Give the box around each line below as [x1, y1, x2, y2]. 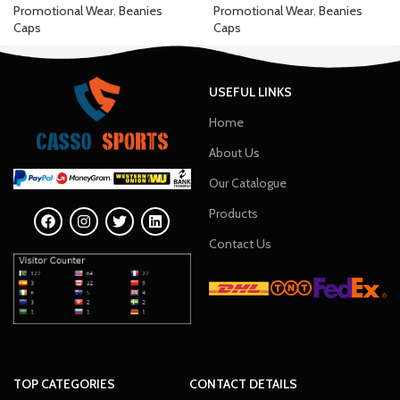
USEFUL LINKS [208, 84, 292, 100]
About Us [208, 145, 260, 161]
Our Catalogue [208, 175, 287, 191]
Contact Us [208, 236, 271, 252]
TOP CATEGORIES [13, 375, 115, 392]
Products [208, 205, 258, 221]
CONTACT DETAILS [189, 375, 298, 392]
